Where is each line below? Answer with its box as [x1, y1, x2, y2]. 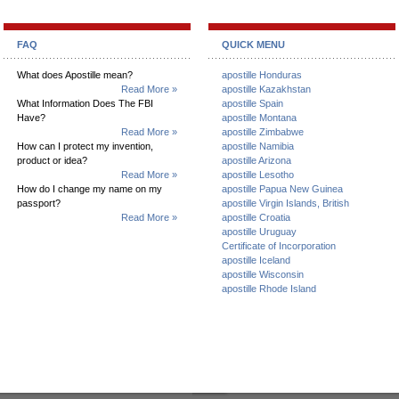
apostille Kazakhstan [222, 84, 311, 94]
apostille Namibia [222, 141, 294, 151]
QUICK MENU [222, 39, 285, 50]
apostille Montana [222, 112, 297, 123]
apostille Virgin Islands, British [222, 198, 349, 208]
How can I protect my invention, [17, 141, 153, 151]
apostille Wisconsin [222, 269, 304, 280]
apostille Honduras [222, 69, 302, 80]
